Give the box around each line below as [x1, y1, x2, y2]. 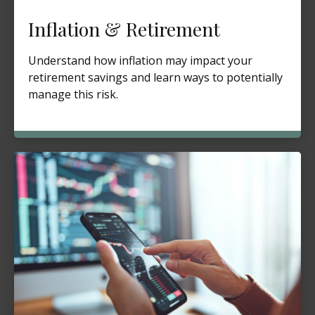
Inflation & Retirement [28, 16, 220, 42]
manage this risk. [28, 86, 118, 103]
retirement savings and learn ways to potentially [28, 70, 283, 86]
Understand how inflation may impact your [28, 53, 252, 69]
